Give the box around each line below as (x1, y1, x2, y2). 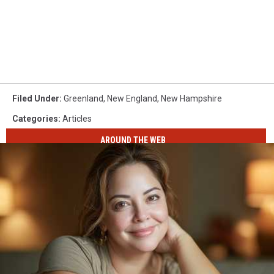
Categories (12, 114, 58, 124)
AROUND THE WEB (100, 135, 166, 145)
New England (107, 94, 157, 104)
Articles (62, 114, 92, 124)
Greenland (64, 94, 103, 104)
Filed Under (12, 94, 59, 104)
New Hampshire (161, 94, 222, 104)
